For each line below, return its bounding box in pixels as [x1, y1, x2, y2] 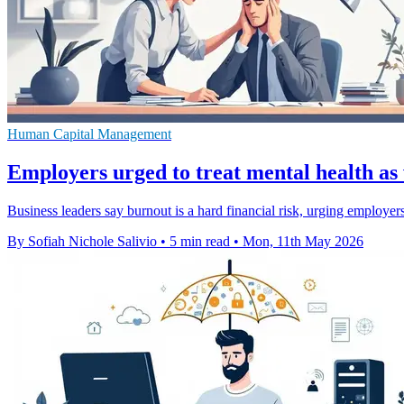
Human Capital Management [7, 126, 171, 142]
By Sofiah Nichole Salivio [7, 234, 157, 250]
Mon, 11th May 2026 [243, 234, 363, 250]
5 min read [170, 234, 230, 250]
